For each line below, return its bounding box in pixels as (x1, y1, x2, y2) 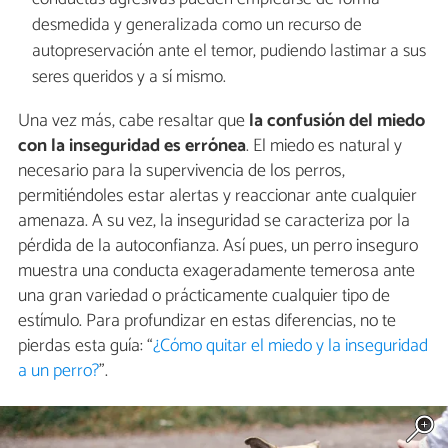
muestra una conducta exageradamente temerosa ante (18, 255, 415, 286)
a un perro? (18, 355, 99, 386)
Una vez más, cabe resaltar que (18, 105, 249, 136)
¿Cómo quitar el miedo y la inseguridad (153, 330, 428, 361)
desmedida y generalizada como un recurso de (31, 10, 362, 40)
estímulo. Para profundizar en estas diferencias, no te (18, 305, 396, 336)
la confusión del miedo (249, 105, 425, 136)
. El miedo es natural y (246, 130, 402, 161)
